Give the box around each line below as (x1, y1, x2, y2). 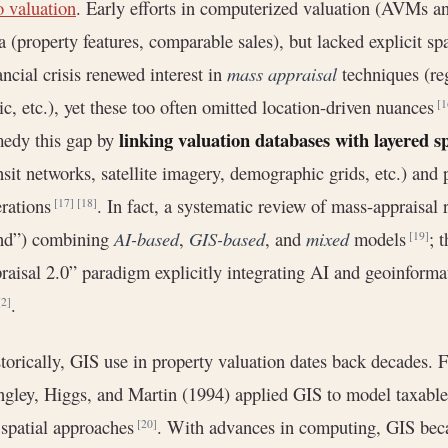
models (349, 226, 411, 252)
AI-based (114, 226, 179, 252)
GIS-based (189, 226, 265, 252)
